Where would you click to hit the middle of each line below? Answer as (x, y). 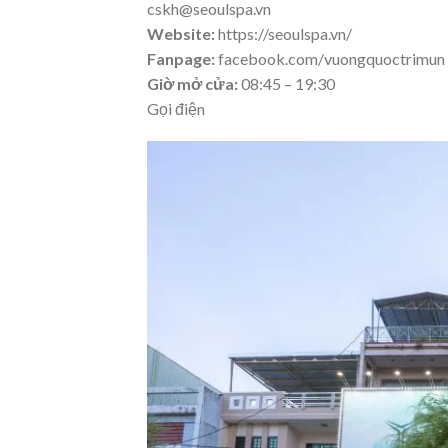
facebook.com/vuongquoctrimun (330, 58)
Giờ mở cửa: (194, 83)
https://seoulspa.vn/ (285, 33)
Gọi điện (176, 108)
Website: (182, 33)
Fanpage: (181, 58)
